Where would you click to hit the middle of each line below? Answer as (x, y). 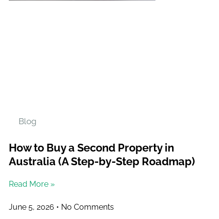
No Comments (87, 207)
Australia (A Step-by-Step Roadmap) (102, 161)
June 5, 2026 (33, 207)
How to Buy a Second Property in (91, 147)
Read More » (32, 184)
